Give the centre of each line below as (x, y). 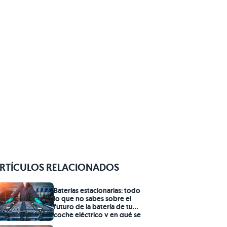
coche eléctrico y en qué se (97, 215)
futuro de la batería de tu (93, 207)
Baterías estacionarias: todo (97, 191)
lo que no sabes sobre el (92, 199)
